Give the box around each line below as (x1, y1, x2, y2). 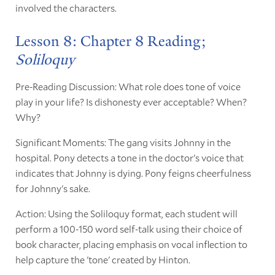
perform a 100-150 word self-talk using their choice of (15, 222, 242, 236)
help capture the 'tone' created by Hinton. (15, 253, 190, 266)
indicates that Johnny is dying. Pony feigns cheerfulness (15, 166, 251, 180)
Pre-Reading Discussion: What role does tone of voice (15, 80, 241, 93)
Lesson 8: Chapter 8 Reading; (15, 32, 206, 51)
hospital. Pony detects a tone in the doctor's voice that (15, 151, 244, 165)
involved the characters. (15, 1, 117, 15)
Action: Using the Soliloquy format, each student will (15, 207, 238, 220)
